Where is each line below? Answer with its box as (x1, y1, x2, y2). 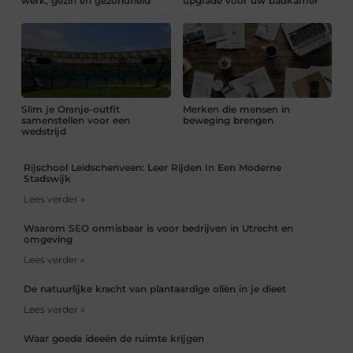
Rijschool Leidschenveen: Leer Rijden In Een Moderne (24, 161, 282, 173)
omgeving (24, 232, 73, 245)
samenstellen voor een (21, 113, 131, 126)
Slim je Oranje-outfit (21, 102, 121, 115)
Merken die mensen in (182, 102, 290, 115)
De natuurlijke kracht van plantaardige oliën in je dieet (24, 282, 287, 295)
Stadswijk (24, 172, 72, 184)
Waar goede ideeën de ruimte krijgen (24, 332, 205, 344)
